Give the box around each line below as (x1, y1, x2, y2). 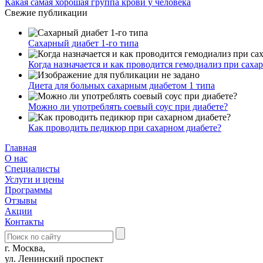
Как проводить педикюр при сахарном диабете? (28, 122, 221, 133)
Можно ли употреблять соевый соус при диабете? (28, 101, 228, 112)
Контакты (5, 216, 44, 227)
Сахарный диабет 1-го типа (28, 38, 139, 48)
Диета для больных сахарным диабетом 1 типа (28, 80, 215, 90)
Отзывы (5, 195, 37, 205)
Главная (5, 142, 36, 153)
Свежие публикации (5, 7, 87, 18)
